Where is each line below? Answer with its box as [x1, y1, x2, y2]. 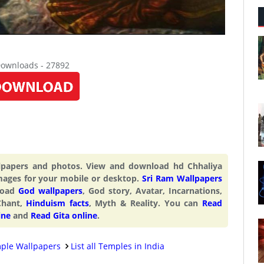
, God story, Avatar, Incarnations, [82, 184, 223, 196]
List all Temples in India [71, 240, 164, 252]
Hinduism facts [26, 197, 89, 209]
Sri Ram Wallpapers [142, 172, 223, 184]
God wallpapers [18, 184, 82, 196]
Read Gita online [31, 209, 97, 221]
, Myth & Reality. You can [88, 197, 203, 209]
